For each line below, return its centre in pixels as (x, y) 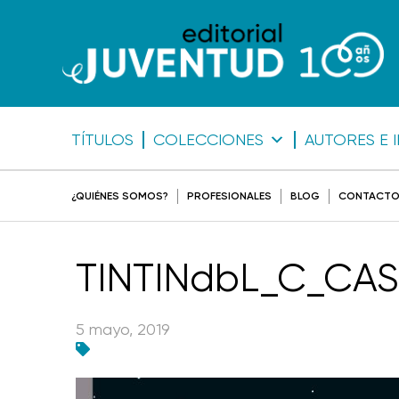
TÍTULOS (102, 139)
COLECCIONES (208, 139)
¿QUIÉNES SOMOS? (120, 195)
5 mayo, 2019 (123, 329)
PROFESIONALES (229, 195)
